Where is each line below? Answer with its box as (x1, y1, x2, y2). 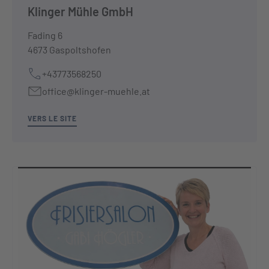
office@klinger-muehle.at (42, 85, 150, 97)
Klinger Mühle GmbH (28, 4, 133, 19)
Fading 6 (28, 29, 62, 41)
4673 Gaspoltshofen (28, 44, 111, 55)
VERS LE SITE (28, 114, 77, 122)
